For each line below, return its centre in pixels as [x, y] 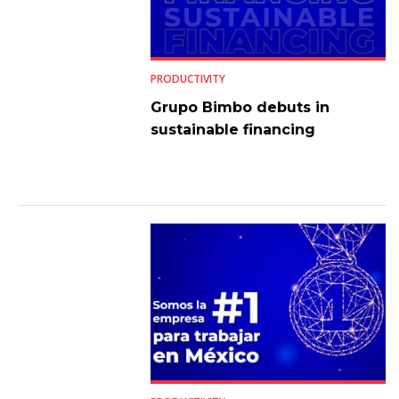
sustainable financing [232, 129]
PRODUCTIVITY [187, 78]
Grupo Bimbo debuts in [240, 107]
